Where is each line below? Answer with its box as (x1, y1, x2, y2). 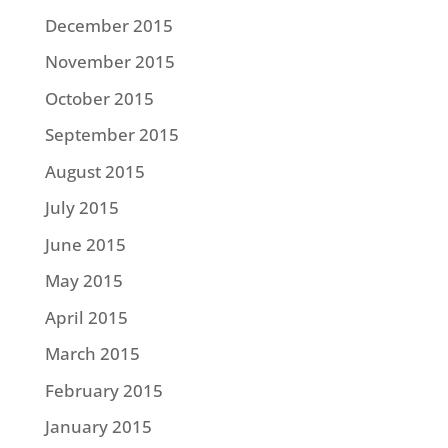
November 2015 (44, 50, 175, 73)
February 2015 (44, 378, 163, 402)
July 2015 (44, 196, 119, 219)
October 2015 (44, 86, 154, 110)
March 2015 (44, 342, 140, 365)
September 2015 (44, 123, 179, 146)
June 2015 (44, 232, 126, 256)
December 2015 (44, 13, 173, 37)
